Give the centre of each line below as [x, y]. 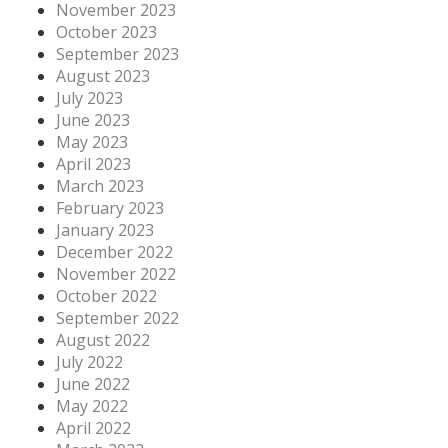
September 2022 [117, 317]
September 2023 [117, 53]
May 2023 [92, 141]
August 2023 [103, 75]
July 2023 [89, 97]
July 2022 [89, 361]
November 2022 [116, 273]
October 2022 [106, 295]
